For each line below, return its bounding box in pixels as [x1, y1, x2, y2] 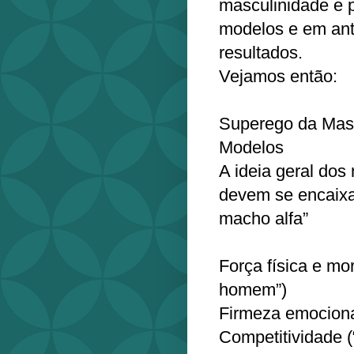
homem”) [219, 279, 287, 299]
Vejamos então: [219, 66, 337, 86]
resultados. [219, 42, 303, 62]
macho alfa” [219, 208, 308, 228]
